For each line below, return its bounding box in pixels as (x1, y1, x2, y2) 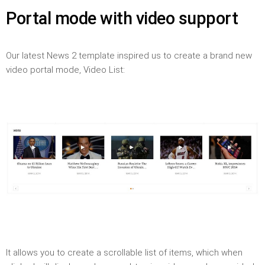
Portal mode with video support (6, 8, 238, 29)
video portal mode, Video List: (6, 64, 125, 76)
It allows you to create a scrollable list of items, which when (6, 247, 243, 258)
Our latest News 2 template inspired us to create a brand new (6, 50, 252, 62)
